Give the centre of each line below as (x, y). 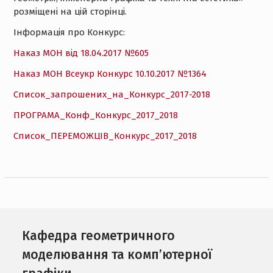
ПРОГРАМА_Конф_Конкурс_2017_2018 (95, 115)
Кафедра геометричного (99, 236)
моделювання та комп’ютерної (117, 254)
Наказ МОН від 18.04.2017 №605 (81, 53)
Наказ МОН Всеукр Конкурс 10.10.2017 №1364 (110, 73)
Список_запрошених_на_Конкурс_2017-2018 (112, 94)
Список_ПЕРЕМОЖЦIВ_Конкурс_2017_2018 (105, 136)
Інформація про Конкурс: (69, 32)
